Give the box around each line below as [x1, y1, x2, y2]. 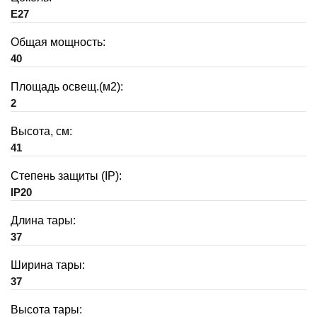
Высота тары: [11, 303, 82, 316]
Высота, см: [11, 125, 72, 137]
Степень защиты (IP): [11, 169, 122, 182]
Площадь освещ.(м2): [11, 80, 123, 93]
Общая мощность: [11, 35, 105, 48]
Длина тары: [11, 214, 76, 226]
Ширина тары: [11, 258, 85, 271]
